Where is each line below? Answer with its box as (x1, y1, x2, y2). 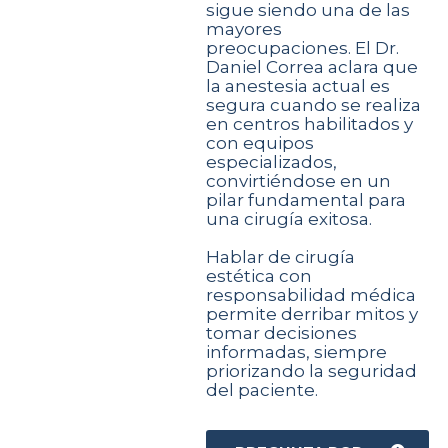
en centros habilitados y (206, 113, 414, 134)
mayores (206, 18, 283, 39)
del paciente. (206, 379, 319, 400)
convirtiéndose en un (206, 170, 392, 191)
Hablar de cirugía (206, 246, 356, 267)
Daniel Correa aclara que (206, 56, 419, 77)
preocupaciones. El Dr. (206, 37, 400, 58)
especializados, (206, 151, 338, 172)
